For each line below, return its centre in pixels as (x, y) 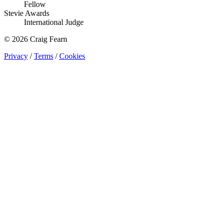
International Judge (54, 22)
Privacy (16, 56)
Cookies (72, 56)
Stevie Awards (27, 13)
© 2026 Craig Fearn (36, 39)
